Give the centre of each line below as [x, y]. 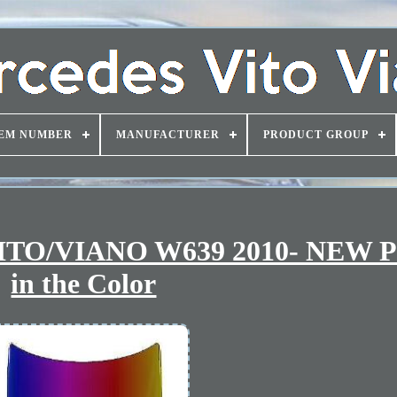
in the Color [84, 284]
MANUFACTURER [167, 135]
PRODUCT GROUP [315, 135]
